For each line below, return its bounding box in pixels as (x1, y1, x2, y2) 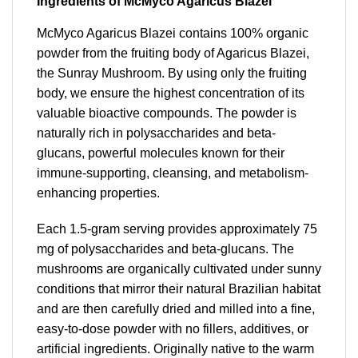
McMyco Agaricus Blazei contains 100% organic (37, 26, 308, 40)
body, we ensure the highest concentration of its (37, 86, 304, 100)
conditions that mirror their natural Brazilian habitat (37, 282, 320, 296)
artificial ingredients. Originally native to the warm (37, 342, 314, 356)
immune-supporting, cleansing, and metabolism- (37, 165, 308, 180)
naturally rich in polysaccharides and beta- (37, 125, 276, 140)
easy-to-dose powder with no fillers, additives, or (37, 322, 308, 336)
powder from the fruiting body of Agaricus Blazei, (37, 46, 309, 60)
